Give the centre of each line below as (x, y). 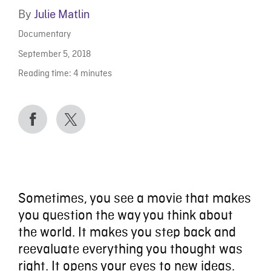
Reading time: (44, 74)
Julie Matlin (61, 14)
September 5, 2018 (54, 54)
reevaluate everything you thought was (130, 250)
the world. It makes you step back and (127, 233)
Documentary (44, 35)
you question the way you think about (125, 216)
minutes (96, 74)
